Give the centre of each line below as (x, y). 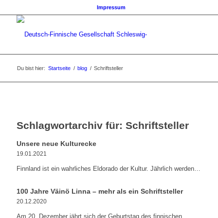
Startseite (59, 68)
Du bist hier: (31, 68)
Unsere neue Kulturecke (56, 144)
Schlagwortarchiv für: (71, 125)
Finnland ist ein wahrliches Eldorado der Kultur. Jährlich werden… (108, 169)
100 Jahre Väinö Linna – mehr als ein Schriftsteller (100, 191)
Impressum (111, 7)
